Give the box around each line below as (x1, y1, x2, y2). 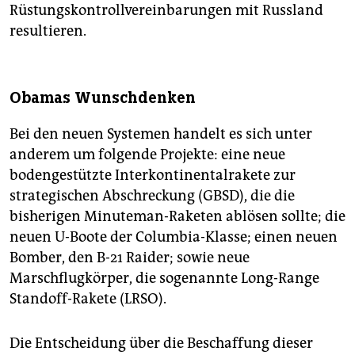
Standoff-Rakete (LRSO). (10, 289, 166, 307)
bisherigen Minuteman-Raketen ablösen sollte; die (10, 207, 345, 225)
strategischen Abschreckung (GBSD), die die (10, 186, 295, 204)
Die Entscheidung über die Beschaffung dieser (10, 334, 313, 352)
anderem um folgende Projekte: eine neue (10, 145, 285, 163)
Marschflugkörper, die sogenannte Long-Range (10, 269, 319, 287)
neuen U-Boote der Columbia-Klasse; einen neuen (10, 227, 338, 246)
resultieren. (10, 21, 86, 40)
